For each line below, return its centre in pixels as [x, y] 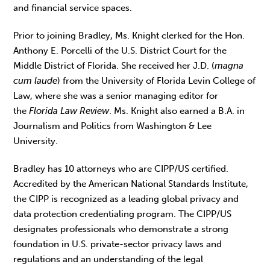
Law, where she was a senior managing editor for [116, 96]
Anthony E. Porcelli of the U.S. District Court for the [120, 50]
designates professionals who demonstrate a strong [121, 229]
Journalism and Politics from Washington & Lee [113, 126]
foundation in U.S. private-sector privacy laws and [118, 244]
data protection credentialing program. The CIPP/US [123, 214]
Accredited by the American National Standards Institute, [131, 184]
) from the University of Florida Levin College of [157, 80]
